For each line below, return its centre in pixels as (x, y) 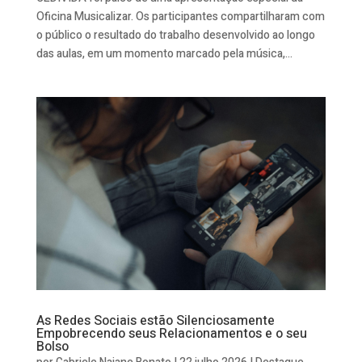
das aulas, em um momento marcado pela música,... (164, 53)
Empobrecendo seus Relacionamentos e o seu (171, 333)
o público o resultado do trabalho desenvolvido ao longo (175, 35)
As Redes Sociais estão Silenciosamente (155, 320)
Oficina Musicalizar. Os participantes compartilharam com (180, 16)
